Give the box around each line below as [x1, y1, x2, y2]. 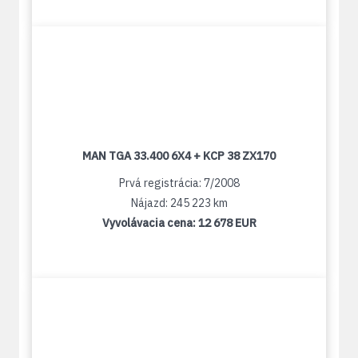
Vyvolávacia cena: [101, 216, 198, 231]
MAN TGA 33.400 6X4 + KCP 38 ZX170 [82, 149, 276, 164]
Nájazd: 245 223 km [130, 196, 228, 211]
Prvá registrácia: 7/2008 [118, 176, 240, 191]
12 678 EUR [197, 216, 257, 231]
